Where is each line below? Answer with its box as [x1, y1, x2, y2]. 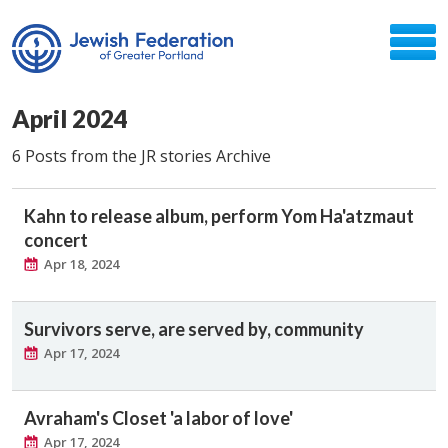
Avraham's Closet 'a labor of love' [24, 407, 293, 429]
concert [24, 229, 88, 251]
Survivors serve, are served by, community [24, 318, 364, 340]
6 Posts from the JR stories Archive [12, 145, 271, 167]
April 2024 [12, 104, 128, 133]
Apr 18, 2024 [44, 255, 119, 273]
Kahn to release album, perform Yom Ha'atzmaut [24, 205, 414, 227]
